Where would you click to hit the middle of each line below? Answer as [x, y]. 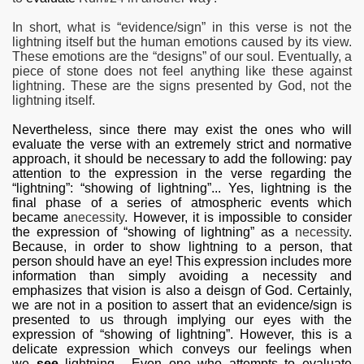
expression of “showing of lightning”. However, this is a [182, 335]
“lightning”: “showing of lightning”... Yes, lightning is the [182, 188]
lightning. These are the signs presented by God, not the [182, 86]
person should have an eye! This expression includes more [182, 262]
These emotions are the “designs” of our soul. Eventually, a [182, 57]
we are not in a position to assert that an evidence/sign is [182, 305]
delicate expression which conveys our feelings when [182, 349]
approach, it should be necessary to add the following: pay [182, 159]
